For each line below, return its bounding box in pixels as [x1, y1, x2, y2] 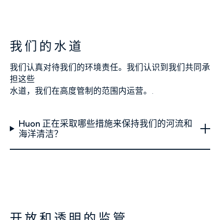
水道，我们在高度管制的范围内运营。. [10, 86, 154, 96]
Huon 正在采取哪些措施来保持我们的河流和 [18, 118, 192, 129]
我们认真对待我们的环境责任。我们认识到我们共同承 [10, 62, 210, 72]
